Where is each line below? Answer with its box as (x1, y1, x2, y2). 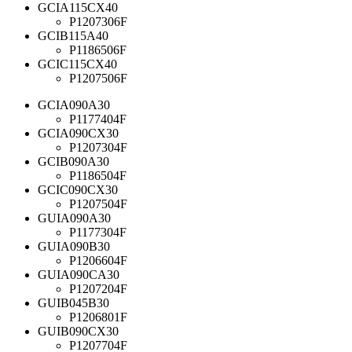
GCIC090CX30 (38, 182, 118, 196)
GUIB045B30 (38, 295, 109, 310)
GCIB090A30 (38, 154, 109, 168)
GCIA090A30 (38, 97, 110, 112)
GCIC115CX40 (38, 57, 117, 71)
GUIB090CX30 (38, 324, 119, 338)
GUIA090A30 (38, 211, 111, 225)
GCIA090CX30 (38, 126, 119, 140)
